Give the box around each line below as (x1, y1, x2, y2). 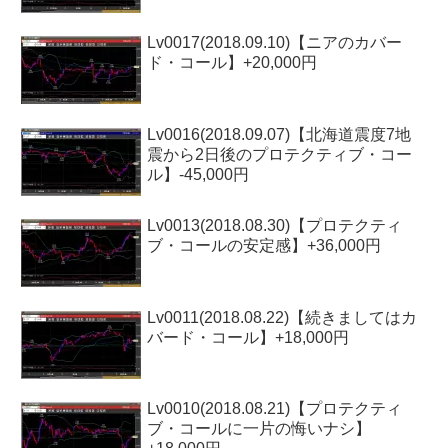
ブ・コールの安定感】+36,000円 (147, 237, 382, 255)
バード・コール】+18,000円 (147, 328, 350, 346)
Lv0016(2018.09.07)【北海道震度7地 (147, 125, 412, 143)
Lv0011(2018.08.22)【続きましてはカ (147, 308, 418, 326)
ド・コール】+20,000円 (147, 54, 318, 72)
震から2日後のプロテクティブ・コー (147, 145, 413, 163)
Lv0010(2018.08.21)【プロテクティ (147, 399, 403, 417)
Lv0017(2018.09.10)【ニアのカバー (147, 34, 403, 52)
